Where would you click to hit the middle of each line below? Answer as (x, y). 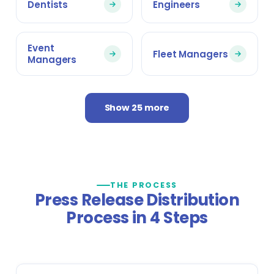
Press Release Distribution (137, 200)
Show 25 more (137, 108)
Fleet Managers (191, 54)
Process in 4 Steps (137, 218)
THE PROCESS (144, 185)
